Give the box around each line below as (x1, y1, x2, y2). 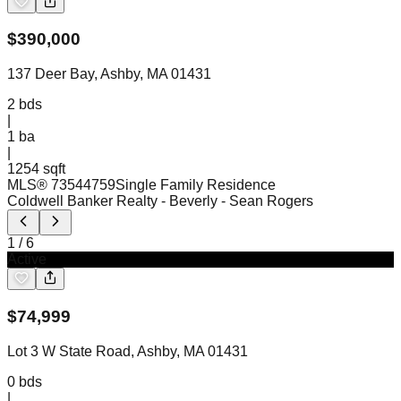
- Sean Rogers (221, 193, 313, 209)
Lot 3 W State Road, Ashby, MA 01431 (7, 343, 248, 359)
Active (7, 252, 47, 268)
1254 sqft (7, 161, 65, 177)
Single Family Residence (115, 177, 276, 193)
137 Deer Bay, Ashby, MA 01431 (7, 66, 211, 82)
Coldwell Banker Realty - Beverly (7, 193, 218, 209)
